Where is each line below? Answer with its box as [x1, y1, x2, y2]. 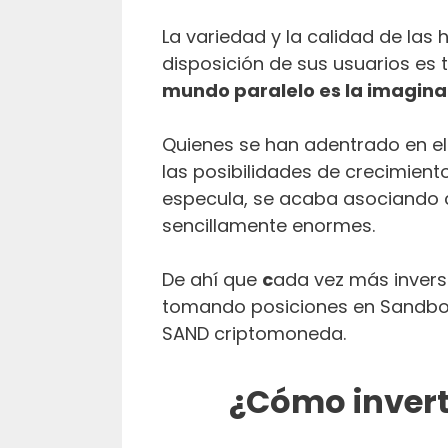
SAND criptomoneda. [162, 320, 351, 346]
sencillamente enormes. [162, 212, 375, 238]
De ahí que [162, 266, 262, 292]
